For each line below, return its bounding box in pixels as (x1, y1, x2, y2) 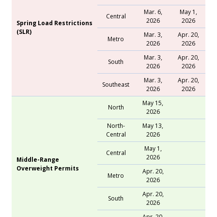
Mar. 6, (143, 7, 162, 16)
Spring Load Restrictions (16, 18, 93, 27)
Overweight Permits (16, 164, 79, 172)
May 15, (142, 98, 163, 107)
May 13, (142, 121, 163, 130)
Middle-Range (16, 155, 59, 164)
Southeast (102, 80, 129, 89)
